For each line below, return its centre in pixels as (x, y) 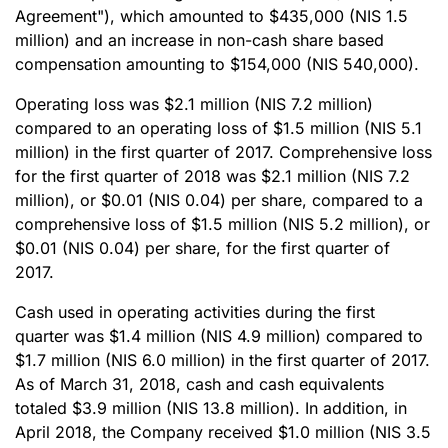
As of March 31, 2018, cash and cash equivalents (199, 384)
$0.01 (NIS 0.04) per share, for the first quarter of (202, 248)
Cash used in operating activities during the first (195, 312)
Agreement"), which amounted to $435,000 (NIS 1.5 (211, 16)
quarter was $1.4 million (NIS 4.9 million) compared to (219, 336)
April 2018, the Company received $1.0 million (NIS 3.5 (223, 432)
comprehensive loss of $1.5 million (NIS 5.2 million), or (222, 224)
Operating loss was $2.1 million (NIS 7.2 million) (194, 104)
